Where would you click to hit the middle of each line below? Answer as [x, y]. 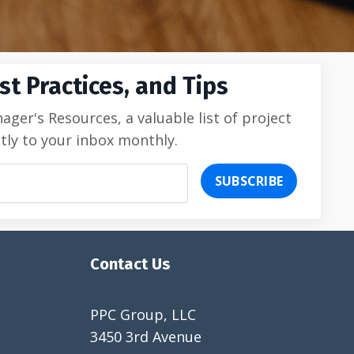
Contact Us [130, 264]
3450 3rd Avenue [145, 336]
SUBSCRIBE [249, 181]
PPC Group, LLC [143, 314]
